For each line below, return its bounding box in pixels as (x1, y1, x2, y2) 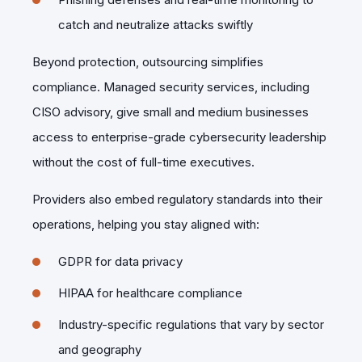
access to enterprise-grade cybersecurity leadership (32, 128, 326, 145)
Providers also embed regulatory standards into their (32, 191, 322, 207)
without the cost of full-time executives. (32, 154, 255, 170)
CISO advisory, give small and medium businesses (32, 103, 309, 120)
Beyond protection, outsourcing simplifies (32, 53, 263, 69)
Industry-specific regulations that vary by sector (58, 316, 324, 332)
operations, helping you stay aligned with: (32, 216, 259, 232)
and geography (58, 341, 141, 357)
